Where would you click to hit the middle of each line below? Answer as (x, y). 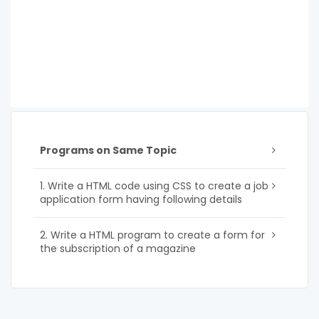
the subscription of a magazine (118, 248)
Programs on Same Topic (108, 150)
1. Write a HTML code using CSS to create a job (154, 185)
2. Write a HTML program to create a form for (152, 235)
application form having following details (141, 199)
